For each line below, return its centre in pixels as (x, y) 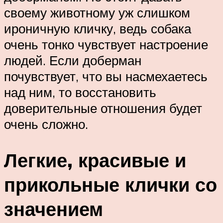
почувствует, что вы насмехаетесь (106, 76)
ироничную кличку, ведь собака (98, 29)
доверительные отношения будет (103, 108)
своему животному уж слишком (97, 13)
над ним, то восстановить (80, 92)
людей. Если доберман (73, 60)
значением (54, 209)
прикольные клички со (111, 185)
